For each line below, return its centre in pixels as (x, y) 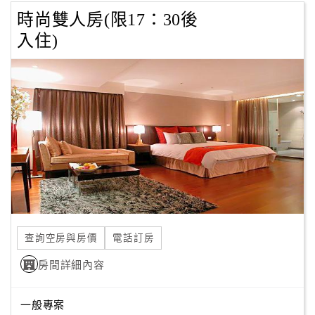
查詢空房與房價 (61, 238)
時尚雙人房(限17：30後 (108, 20)
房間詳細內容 (71, 265)
